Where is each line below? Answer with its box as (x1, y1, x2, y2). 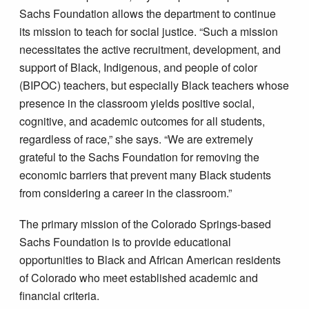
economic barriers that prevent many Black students (19, 166, 272, 183)
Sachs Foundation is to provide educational (19, 234, 232, 250)
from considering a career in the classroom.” (19, 184, 232, 201)
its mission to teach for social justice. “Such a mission (19, 23, 279, 39)
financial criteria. (19, 288, 100, 304)
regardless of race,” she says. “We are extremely (19, 130, 254, 147)
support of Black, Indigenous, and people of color (19, 59, 258, 75)
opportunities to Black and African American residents (19, 252, 281, 268)
